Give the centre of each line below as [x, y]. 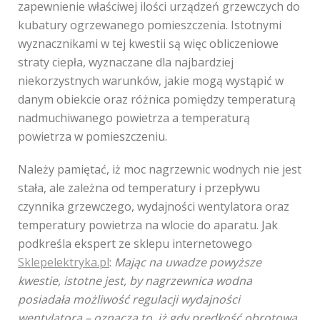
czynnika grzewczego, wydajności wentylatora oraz [154, 206]
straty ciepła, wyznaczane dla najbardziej [126, 62]
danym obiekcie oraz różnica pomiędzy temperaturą [157, 99]
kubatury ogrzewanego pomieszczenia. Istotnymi [150, 25]
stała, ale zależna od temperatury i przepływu [139, 188]
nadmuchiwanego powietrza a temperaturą [134, 118]
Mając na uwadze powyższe [188, 262]
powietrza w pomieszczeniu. [92, 136]
